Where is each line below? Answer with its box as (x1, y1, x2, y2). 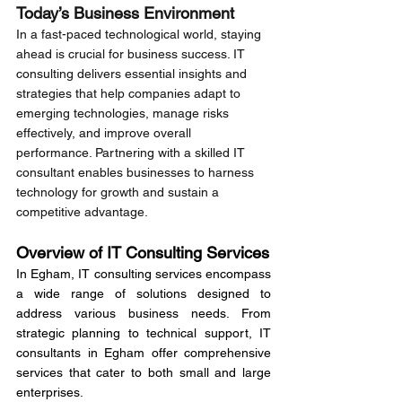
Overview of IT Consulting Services (16, 243, 269, 262)
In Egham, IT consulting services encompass (16, 267, 271, 281)
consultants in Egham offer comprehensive (16, 345, 271, 360)
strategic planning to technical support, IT (16, 326, 271, 340)
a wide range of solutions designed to (16, 286, 271, 301)
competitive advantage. (16, 205, 148, 219)
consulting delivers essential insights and (16, 66, 250, 81)
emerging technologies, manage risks (16, 106, 232, 120)
